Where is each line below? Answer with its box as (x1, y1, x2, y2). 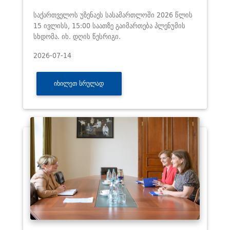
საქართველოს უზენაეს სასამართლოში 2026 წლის (33, 8, 193, 21)
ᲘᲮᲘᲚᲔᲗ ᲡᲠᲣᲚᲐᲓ (54, 78, 105, 89)
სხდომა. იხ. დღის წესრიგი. (33, 30, 121, 42)
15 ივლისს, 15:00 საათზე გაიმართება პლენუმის (33, 19, 185, 31)
